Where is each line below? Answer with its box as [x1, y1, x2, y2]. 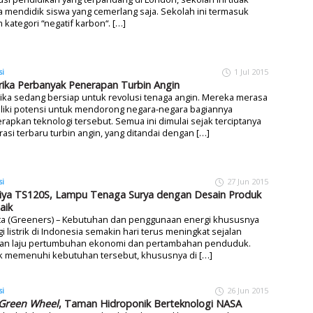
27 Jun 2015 [227, 175, 268, 187]
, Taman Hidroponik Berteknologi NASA [59, 297, 242, 311]
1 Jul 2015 [234, 66, 268, 77]
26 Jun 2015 [227, 285, 268, 296]
